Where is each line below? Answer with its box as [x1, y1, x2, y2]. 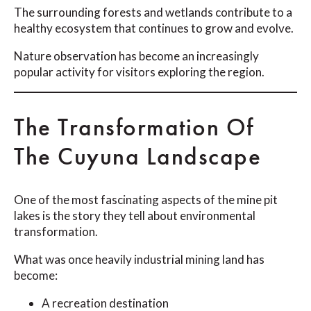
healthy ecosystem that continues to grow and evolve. [14, 20, 294, 35]
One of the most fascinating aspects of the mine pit [14, 192, 278, 207]
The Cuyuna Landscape [14, 140, 261, 172]
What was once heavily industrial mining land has [14, 251, 264, 267]
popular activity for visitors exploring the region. [14, 64, 264, 79]
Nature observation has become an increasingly [14, 48, 259, 63]
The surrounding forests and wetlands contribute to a [14, 4, 292, 19]
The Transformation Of [14, 111, 254, 143]
